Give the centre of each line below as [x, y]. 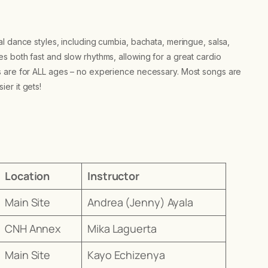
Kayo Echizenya [126, 255]
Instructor [113, 176]
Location [28, 176]
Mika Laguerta [122, 228]
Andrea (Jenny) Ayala [140, 202]
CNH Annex [33, 228]
